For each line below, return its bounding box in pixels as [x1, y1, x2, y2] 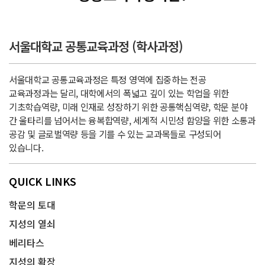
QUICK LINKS [9, 173, 76, 189]
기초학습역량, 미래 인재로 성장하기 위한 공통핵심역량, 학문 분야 [9, 100, 248, 113]
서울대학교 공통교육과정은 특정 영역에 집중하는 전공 [9, 73, 206, 86]
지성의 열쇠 [9, 216, 56, 231]
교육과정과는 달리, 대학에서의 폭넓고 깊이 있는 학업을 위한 [9, 86, 230, 99]
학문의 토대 [9, 198, 56, 212]
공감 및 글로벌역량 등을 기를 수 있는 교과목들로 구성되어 [9, 127, 221, 140]
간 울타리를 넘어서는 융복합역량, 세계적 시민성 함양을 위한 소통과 [9, 114, 256, 127]
